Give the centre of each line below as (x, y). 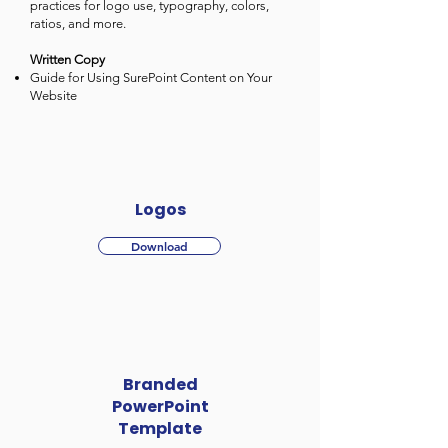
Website (53, 95)
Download (159, 246)
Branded (160, 384)
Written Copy (67, 59)
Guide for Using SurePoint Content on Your (151, 77)
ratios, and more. (78, 23)
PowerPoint (160, 406)
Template (160, 428)
